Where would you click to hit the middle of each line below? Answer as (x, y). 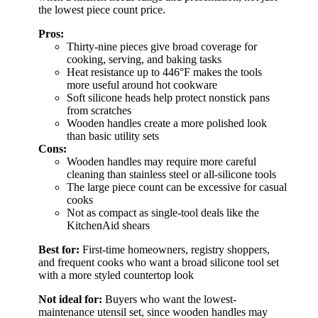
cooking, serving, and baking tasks (144, 59)
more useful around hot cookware (142, 84)
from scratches (99, 110)
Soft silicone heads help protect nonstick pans (168, 97)
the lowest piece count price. (102, 9)
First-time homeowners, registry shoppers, (175, 249)
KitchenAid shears (108, 225)
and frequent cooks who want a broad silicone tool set (159, 262)
